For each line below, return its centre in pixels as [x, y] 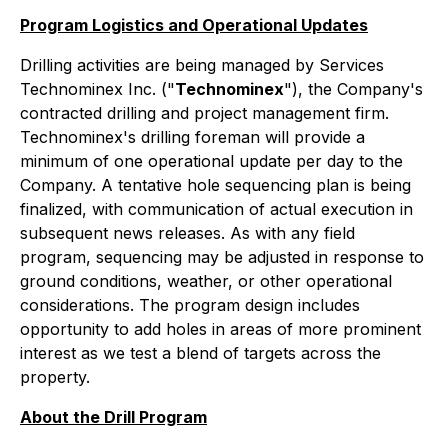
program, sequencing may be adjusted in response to [222, 257]
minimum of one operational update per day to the [211, 161]
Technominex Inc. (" [97, 89]
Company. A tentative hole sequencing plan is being [215, 185]
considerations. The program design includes [190, 305]
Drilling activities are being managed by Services [202, 65]
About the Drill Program [113, 417]
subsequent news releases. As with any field [187, 233]
